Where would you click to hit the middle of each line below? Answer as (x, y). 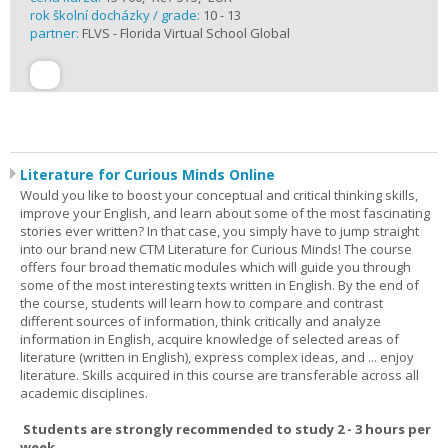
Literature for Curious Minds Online (147, 174)
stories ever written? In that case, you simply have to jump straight (219, 231)
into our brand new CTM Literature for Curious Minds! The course (216, 249)
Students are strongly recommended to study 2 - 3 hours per (225, 429)
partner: (56, 33)
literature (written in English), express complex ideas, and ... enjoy (217, 357)
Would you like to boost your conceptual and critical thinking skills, (219, 195)
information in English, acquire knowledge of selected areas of (209, 339)
